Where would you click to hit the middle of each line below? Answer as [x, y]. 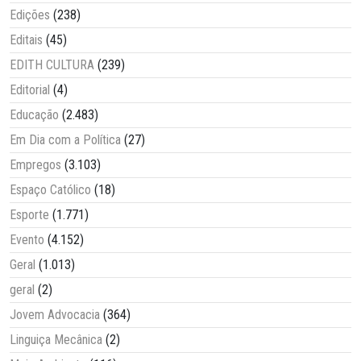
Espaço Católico [50, 189]
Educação [34, 114]
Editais [26, 39]
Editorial [30, 89]
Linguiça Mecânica [56, 339]
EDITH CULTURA [52, 64]
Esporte [29, 214]
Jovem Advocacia [55, 314]
